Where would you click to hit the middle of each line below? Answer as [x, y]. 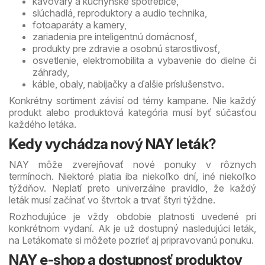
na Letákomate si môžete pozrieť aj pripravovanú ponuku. [131, 240]
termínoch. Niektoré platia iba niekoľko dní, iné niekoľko [132, 176]
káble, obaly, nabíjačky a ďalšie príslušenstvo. [128, 84]
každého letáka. [43, 124]
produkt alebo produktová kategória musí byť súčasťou [132, 112]
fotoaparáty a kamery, [80, 25]
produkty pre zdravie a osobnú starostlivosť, [126, 48]
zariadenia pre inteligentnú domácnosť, [115, 36]
